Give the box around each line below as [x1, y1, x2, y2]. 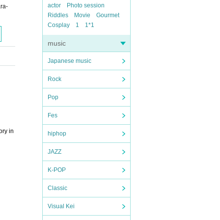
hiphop [48, 130, 66, 137]
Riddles [48, 12, 68, 19]
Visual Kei [48, 203, 75, 210]
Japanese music [48, 57, 91, 64]
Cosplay [48, 22, 70, 28]
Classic [48, 185, 67, 192]
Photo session [67, 2, 105, 9]
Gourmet [96, 12, 119, 19]
